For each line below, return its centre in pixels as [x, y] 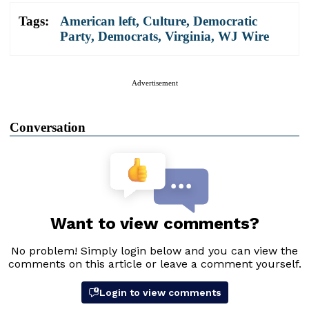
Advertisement [154, 82]
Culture [165, 21]
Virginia [188, 36]
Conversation [48, 127]
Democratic [225, 21]
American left [98, 21]
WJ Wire [243, 36]
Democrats [128, 36]
